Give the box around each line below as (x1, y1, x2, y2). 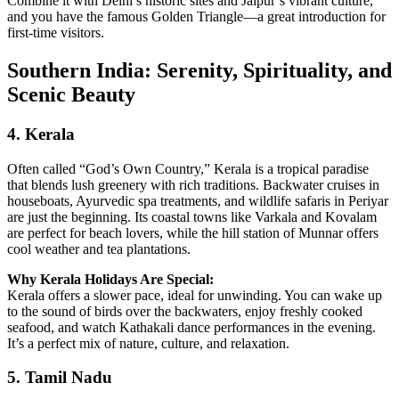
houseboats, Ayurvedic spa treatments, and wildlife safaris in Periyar (7, 192, 388, 208)
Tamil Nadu (25, 368, 112, 387)
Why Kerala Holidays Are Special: (7, 271, 214, 287)
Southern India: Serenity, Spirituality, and (7, 58, 392, 82)
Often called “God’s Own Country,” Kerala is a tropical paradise (7, 160, 369, 176)
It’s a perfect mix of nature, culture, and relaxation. (7, 335, 289, 351)
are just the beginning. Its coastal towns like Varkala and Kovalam (7, 208, 377, 224)
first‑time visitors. (7, 25, 104, 41)
